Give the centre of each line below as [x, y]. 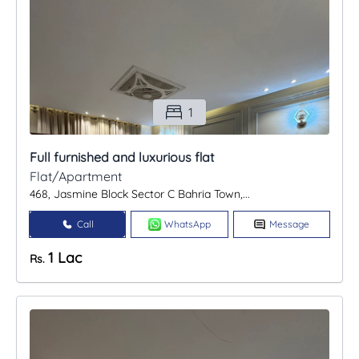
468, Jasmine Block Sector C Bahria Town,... [140, 194]
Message [290, 224]
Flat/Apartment [76, 177]
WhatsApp [187, 224]
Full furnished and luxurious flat [122, 157]
